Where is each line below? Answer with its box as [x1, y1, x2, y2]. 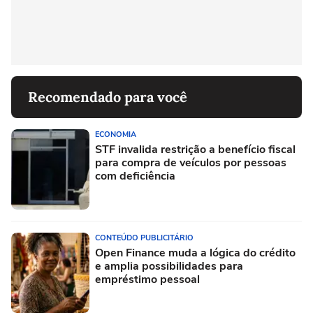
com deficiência [95, 168, 175, 184]
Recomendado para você [28, 88, 187, 105]
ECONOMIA [95, 129, 136, 140]
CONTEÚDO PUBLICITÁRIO [95, 233, 194, 243]
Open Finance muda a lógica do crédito [95, 245, 296, 261]
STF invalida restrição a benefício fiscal [95, 142, 296, 157]
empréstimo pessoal [95, 272, 200, 287]
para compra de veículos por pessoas [95, 155, 286, 170]
